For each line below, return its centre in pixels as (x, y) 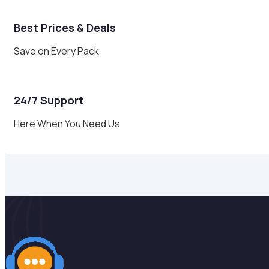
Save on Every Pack (56, 51)
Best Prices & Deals (65, 27)
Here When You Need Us (67, 123)
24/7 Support (49, 100)
